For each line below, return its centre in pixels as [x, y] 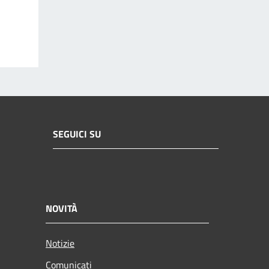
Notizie [60, 243]
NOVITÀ [62, 208]
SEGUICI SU [77, 134]
